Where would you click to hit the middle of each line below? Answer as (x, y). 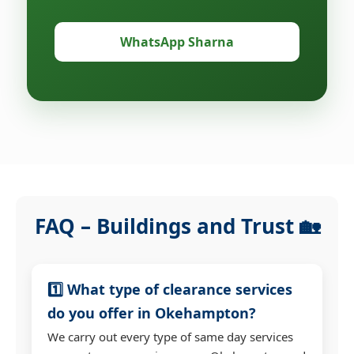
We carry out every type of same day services (170, 336)
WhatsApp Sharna (177, 41)
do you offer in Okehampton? (152, 313)
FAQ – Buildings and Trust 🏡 (177, 226)
